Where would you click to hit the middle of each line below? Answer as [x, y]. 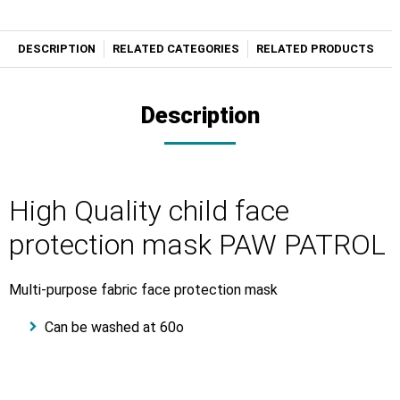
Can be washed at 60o [116, 327]
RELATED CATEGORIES [176, 48]
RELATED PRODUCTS [315, 48]
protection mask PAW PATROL [197, 244]
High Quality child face [149, 210]
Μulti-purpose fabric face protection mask [145, 289]
